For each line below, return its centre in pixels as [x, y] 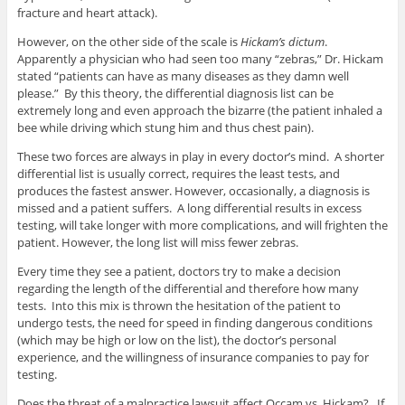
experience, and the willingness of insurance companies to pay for [193, 358]
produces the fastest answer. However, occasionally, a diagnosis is [193, 191]
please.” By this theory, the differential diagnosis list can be [175, 94]
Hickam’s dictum [282, 42]
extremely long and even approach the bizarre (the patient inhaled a [199, 111]
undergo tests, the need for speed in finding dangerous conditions [194, 323]
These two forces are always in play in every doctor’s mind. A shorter [200, 157]
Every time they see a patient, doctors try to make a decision [179, 272]
